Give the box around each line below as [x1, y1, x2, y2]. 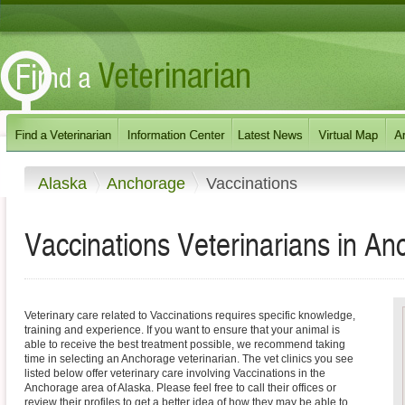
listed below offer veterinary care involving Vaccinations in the [24, 367, 325, 381]
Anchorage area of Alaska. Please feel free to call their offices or [24, 381, 336, 395]
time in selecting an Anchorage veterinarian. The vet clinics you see [24, 353, 353, 366]
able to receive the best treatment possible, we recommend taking [24, 338, 345, 352]
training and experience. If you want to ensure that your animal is [24, 324, 340, 337]
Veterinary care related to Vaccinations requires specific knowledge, [24, 309, 355, 323]
